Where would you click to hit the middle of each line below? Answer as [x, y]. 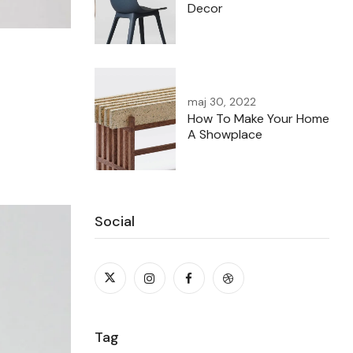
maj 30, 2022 [221, 102]
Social [114, 221]
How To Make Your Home [258, 119]
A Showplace [225, 134]
